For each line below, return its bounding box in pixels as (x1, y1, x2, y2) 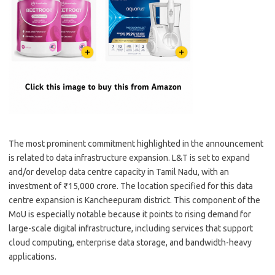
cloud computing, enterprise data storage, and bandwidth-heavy (9, 238, 252, 247)
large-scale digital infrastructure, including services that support (9, 223, 253, 233)
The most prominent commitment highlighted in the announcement (9, 139, 263, 149)
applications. (9, 252, 56, 261)
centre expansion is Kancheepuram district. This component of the (9, 195, 260, 205)
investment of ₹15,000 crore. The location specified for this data (9, 181, 253, 191)
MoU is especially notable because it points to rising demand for (9, 209, 251, 219)
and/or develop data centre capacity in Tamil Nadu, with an (9, 167, 229, 177)
